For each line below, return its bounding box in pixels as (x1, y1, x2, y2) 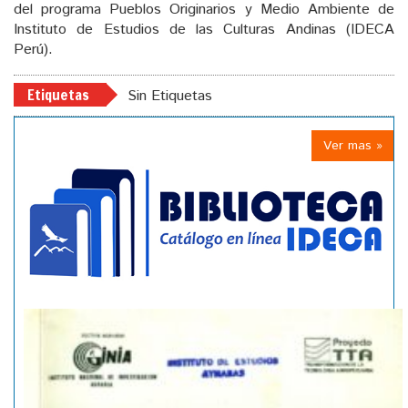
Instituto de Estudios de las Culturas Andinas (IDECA (14, 18, 394, 40)
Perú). (14, 38, 53, 60)
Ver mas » (323, 136, 382, 155)
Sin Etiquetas (127, 85, 212, 107)
